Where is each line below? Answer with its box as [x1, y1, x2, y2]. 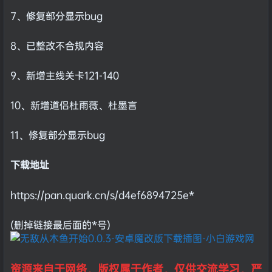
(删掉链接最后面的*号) [10, 217, 110, 231]
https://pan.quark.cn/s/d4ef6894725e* [10, 188, 194, 202]
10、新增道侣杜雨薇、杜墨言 [10, 98, 137, 112]
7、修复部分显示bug [10, 8, 103, 22]
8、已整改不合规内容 [10, 38, 104, 52]
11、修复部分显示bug [10, 128, 105, 142]
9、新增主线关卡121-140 [10, 68, 119, 82]
